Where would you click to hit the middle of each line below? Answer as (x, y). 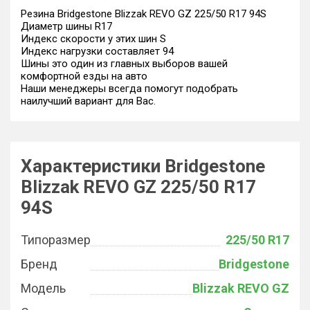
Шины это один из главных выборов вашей (124, 64)
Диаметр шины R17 (66, 26)
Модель (43, 288)
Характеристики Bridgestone (143, 166)
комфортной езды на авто (84, 76)
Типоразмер (56, 240)
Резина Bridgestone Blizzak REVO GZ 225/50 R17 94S (144, 14)
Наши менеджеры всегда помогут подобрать (129, 89)
